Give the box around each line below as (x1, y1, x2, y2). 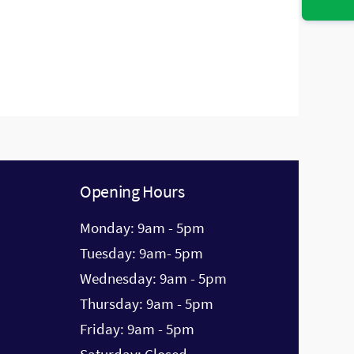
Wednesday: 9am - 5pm (80, 269, 227, 288)
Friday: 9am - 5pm (80, 319, 194, 339)
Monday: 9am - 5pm (80, 218, 205, 238)
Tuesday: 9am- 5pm (80, 243, 203, 263)
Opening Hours (80, 179, 185, 203)
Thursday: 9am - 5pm (80, 294, 213, 314)
